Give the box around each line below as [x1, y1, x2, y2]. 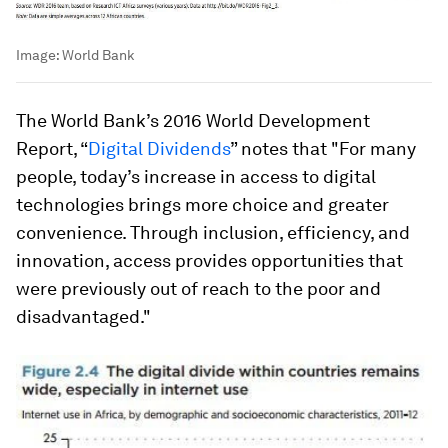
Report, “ [16, 137, 88, 159]
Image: [16, 46, 62, 63]
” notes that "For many [230, 137, 416, 159]
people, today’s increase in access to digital [16, 165, 376, 187]
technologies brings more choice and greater [16, 193, 389, 215]
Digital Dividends [88, 137, 230, 159]
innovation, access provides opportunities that [16, 249, 403, 271]
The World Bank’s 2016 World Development [16, 109, 370, 131]
